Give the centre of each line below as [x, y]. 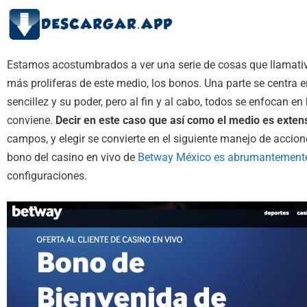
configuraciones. [47, 176]
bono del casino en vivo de [72, 157]
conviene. [31, 120]
